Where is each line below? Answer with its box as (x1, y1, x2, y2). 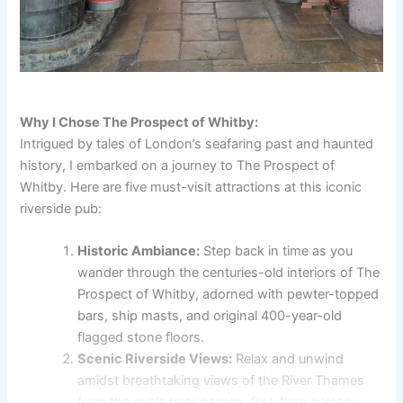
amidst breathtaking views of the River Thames (77, 372, 365, 390)
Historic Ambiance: (77, 243, 201, 260)
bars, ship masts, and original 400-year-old (77, 308, 343, 325)
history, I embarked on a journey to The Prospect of (20, 157, 336, 174)
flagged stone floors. (77, 329, 205, 346)
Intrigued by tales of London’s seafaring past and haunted (20, 135, 374, 152)
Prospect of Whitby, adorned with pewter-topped (77, 286, 380, 303)
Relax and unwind (232, 351, 345, 368)
